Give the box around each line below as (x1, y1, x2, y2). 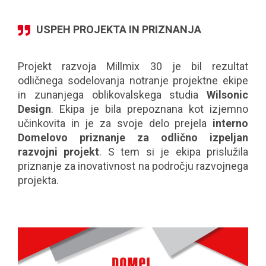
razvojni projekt (18, 145, 100, 158)
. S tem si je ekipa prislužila (99, 145, 249, 158)
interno (213, 117, 248, 129)
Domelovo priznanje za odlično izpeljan (18, 131, 248, 144)
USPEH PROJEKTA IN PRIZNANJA (36, 23, 204, 36)
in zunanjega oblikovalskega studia (18, 88, 207, 101)
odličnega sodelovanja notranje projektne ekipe (18, 74, 248, 87)
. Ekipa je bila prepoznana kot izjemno (51, 103, 248, 115)
